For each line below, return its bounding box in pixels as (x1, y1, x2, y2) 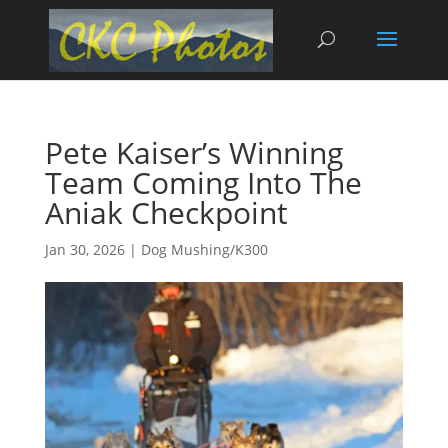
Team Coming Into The (44, 162, 362, 203)
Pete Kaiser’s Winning (44, 132, 343, 173)
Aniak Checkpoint (44, 192, 288, 233)
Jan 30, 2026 (44, 240, 125, 259)
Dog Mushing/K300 (140, 240, 268, 259)
